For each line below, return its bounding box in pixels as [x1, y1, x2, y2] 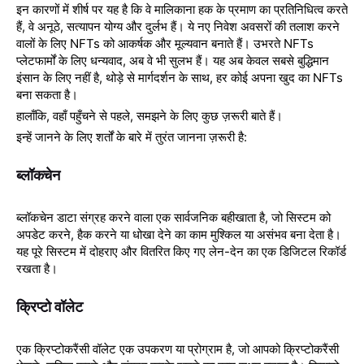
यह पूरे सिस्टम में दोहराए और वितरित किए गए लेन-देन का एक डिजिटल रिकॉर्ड [16, 243, 346, 259]
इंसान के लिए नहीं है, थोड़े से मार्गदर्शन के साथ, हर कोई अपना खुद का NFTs [16, 69, 343, 85]
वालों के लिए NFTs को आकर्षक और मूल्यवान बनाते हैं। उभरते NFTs [16, 35, 314, 51]
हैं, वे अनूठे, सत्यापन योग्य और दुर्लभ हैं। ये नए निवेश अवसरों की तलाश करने [16, 18, 340, 34]
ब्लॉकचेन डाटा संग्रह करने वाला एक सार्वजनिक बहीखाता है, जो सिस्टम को [16, 209, 331, 225]
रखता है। [16, 260, 58, 276]
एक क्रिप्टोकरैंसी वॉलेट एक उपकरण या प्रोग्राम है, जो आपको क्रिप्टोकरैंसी [16, 340, 339, 357]
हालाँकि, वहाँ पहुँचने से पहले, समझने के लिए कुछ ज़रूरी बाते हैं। [16, 107, 283, 123]
